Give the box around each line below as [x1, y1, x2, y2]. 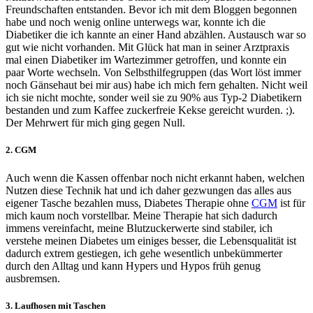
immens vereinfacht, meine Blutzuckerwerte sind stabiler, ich [6, 221, 272, 234]
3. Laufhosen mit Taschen [6, 300, 105, 311]
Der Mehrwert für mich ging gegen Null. [6, 117, 185, 129]
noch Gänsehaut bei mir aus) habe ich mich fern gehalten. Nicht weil [6, 79, 307, 92]
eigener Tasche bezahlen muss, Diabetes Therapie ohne [6, 196, 252, 209]
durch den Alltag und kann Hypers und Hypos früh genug [6, 259, 261, 272]
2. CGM [6, 145, 36, 156]
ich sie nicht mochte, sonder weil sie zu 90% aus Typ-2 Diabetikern [6, 92, 302, 104]
